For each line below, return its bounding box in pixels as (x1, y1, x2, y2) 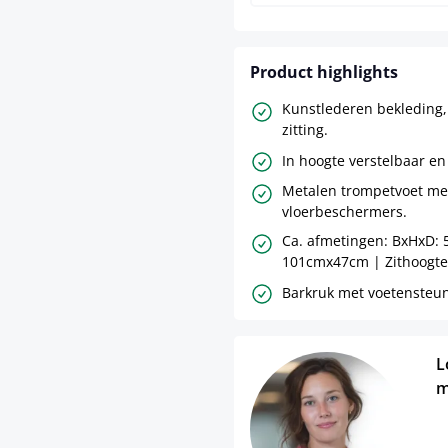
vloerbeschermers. (282, 202, 407, 221)
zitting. (282, 120, 328, 139)
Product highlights (250, 61, 398, 83)
